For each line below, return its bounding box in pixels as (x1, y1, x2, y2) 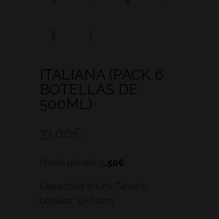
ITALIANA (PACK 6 (39, 66, 163, 84)
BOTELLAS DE (39, 81, 138, 98)
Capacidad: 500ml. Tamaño (39, 181, 147, 192)
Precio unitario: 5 (39, 157, 105, 168)
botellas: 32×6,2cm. (39, 196, 114, 206)
